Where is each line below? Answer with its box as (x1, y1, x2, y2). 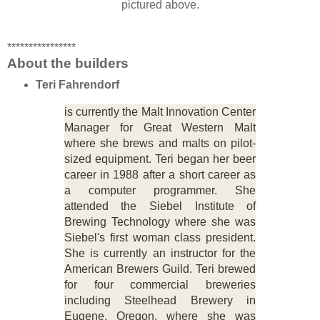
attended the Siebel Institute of (64, 200, 256, 213)
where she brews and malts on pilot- (64, 137, 256, 150)
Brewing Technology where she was (64, 216, 256, 229)
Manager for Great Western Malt (64, 121, 256, 134)
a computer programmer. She (64, 184, 256, 197)
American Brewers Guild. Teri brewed (64, 263, 256, 276)
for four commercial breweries (64, 279, 256, 291)
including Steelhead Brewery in (64, 294, 256, 307)
